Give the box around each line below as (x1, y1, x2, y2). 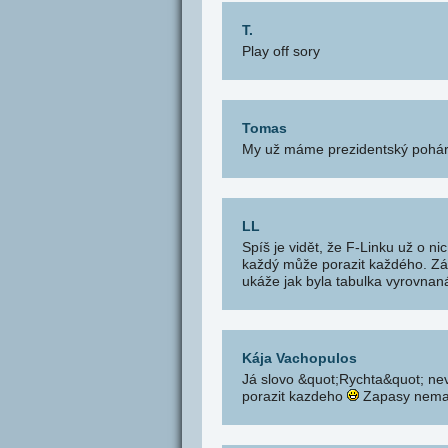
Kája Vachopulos (242, 350, 357, 366)
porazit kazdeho (242, 388, 347, 404)
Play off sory (242, 43, 320, 59)
